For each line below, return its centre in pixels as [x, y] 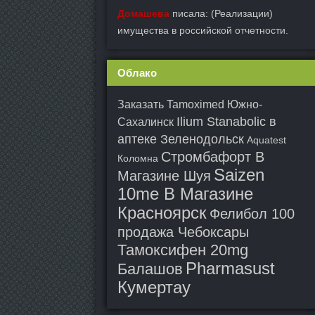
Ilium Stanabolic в [226, 122]
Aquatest [266, 140]
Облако [137, 73]
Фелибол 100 [252, 214]
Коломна [138, 158]
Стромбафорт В [213, 157]
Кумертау [154, 287]
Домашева [143, 13]
